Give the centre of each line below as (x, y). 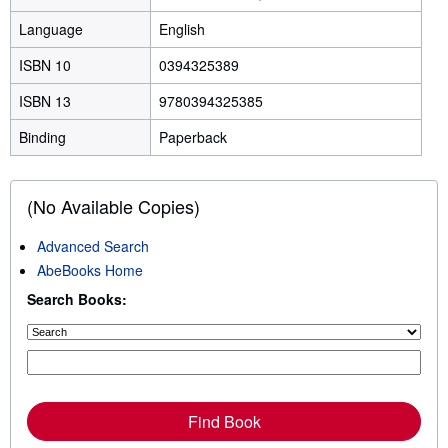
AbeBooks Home (90, 270)
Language (51, 29)
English (182, 29)
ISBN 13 (47, 101)
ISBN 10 (47, 65)
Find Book (224, 422)
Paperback (193, 137)
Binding (42, 137)
